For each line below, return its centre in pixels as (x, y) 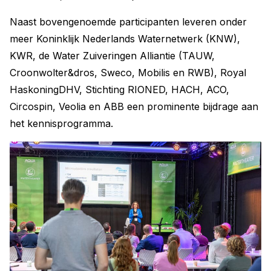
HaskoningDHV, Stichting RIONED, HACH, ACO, (119, 90)
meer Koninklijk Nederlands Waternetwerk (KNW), (125, 39)
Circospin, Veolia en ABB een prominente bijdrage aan (134, 107)
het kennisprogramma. (61, 124)
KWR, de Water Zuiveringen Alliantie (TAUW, (112, 56)
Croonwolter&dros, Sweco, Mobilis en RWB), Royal (128, 73)
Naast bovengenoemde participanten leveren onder (128, 22)
